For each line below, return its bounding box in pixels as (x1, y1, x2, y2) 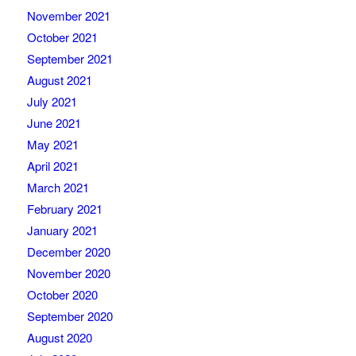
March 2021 (26, 179, 89, 196)
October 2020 (26, 286, 98, 304)
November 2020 (26, 265, 110, 282)
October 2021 (26, 29, 98, 46)
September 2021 (26, 50, 113, 68)
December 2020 (26, 243, 110, 261)
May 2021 (26, 136, 79, 153)
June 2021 (26, 114, 81, 132)
